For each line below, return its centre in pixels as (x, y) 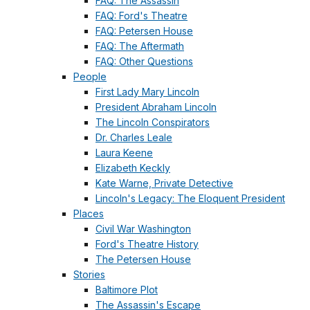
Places (89, 214)
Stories (89, 275)
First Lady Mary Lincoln (147, 92)
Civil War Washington (143, 229)
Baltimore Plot (127, 290)
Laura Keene (124, 153)
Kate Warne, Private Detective (164, 183)
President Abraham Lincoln (156, 107)
